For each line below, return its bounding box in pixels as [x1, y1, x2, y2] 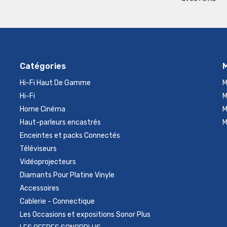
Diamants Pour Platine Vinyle [19, 171, 115, 179]
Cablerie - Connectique [19, 197, 95, 206]
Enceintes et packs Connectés [19, 131, 120, 140]
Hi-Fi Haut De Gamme [19, 79, 91, 87]
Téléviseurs [19, 144, 57, 153]
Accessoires [19, 184, 59, 193]
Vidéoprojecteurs [19, 158, 76, 166]
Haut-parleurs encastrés [19, 118, 101, 127]
